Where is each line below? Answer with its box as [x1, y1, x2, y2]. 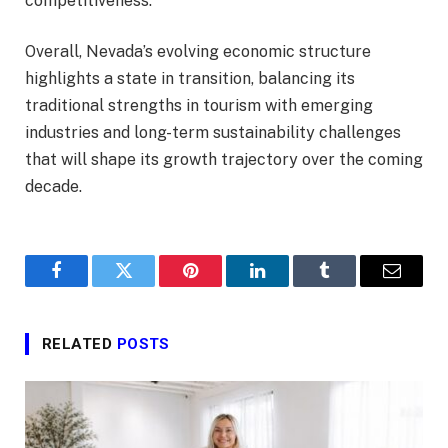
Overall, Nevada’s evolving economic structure [25, 42, 371, 62]
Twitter [122, 276, 174, 295]
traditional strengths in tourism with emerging [25, 96, 373, 116]
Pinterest [189, 276, 252, 295]
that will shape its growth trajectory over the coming [25, 150, 423, 170]
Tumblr [323, 276, 376, 295]
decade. [25, 177, 82, 197]
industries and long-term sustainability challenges [25, 123, 401, 143]
